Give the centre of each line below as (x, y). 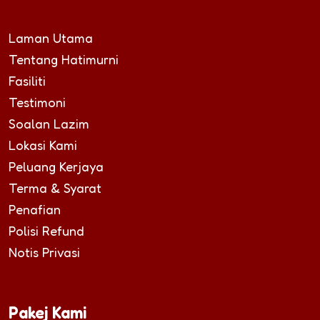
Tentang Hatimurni (64, 59)
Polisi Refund (46, 230)
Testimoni (37, 102)
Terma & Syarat (55, 187)
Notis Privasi (44, 252)
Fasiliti (27, 80)
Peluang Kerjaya (56, 166)
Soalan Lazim (49, 123)
